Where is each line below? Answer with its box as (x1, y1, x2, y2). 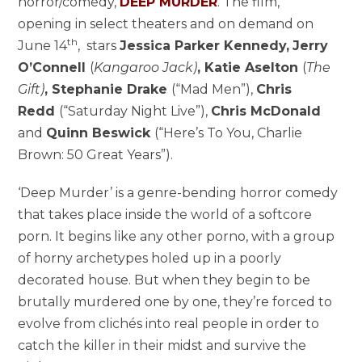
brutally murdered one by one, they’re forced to (18, 293, 333, 309)
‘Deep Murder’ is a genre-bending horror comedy (18, 184, 339, 200)
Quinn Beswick (46, 124, 155, 141)
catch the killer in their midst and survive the (18, 337, 307, 353)
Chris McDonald (211, 103, 322, 119)
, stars (78, 37, 120, 53)
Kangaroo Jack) (94, 59, 198, 75)
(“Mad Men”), (171, 81, 257, 97)
